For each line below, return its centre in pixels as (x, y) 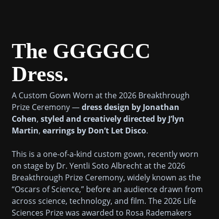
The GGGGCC (81, 51)
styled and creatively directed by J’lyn (112, 119)
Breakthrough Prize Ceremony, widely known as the (106, 177)
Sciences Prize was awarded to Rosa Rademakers (102, 212)
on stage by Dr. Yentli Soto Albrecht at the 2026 (99, 165)
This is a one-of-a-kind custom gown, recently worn (105, 154)
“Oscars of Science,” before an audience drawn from (107, 189)
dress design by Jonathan (131, 107)
